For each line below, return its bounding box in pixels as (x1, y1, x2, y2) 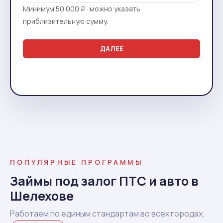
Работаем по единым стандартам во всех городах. (10, 208, 205, 220)
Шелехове (10, 187, 74, 205)
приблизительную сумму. (23, 16, 109, 26)
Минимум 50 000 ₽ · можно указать (23, 4, 140, 13)
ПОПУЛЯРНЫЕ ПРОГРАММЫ (10, 158, 143, 167)
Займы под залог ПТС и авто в (10, 172, 199, 190)
